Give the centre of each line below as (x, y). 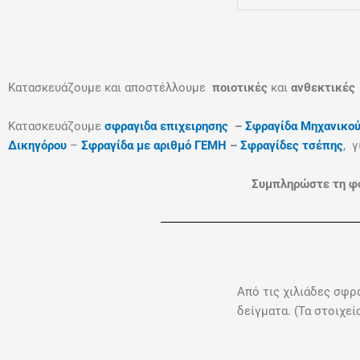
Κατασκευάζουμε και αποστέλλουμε (110, 87)
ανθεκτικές (325, 87)
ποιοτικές (240, 87)
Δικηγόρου (39, 145)
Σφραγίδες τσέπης (292, 145)
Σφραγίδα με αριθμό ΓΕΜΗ (154, 145)
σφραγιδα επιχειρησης (168, 126)
